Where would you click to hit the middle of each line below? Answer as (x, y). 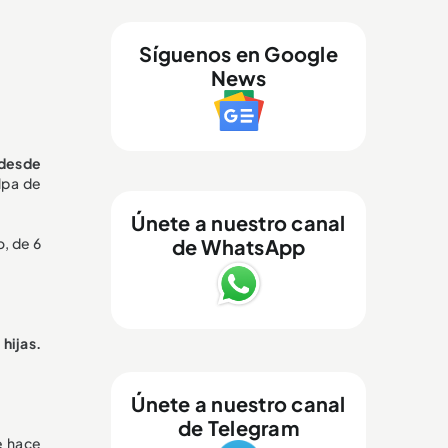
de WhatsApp (238, 247)
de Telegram (238, 428)
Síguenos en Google (238, 54)
